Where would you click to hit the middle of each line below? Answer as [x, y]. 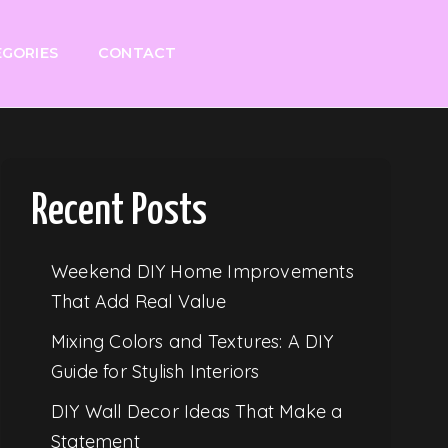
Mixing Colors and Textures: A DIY [192, 341]
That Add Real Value [138, 301]
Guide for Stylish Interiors [155, 371]
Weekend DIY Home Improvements [202, 271]
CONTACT [137, 53]
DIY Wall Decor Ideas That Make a [197, 411]
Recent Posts [119, 211]
